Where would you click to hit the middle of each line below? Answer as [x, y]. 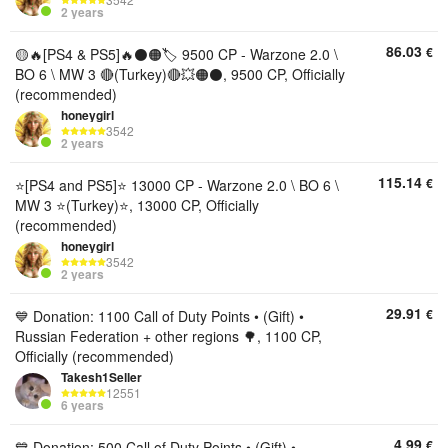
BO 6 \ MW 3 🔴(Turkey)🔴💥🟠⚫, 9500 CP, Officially [180, 74]
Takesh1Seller [101, 377]
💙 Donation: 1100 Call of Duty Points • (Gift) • [159, 316]
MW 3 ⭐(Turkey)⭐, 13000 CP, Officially [137, 205]
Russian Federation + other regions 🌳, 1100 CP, [168, 336]
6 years [82, 405]
